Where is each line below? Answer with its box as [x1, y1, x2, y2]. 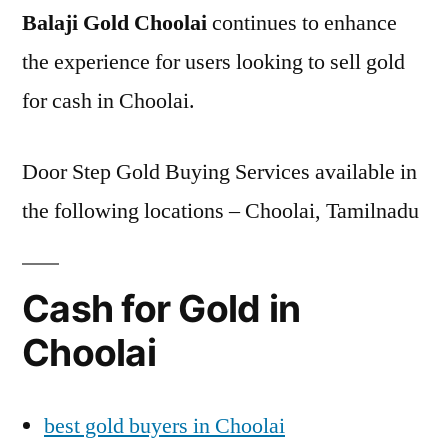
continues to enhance [207, 9, 397, 37]
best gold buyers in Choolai [44, 412, 285, 440]
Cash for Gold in [22, 286, 301, 331]
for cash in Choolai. [22, 87, 195, 115]
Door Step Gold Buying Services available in [22, 158, 417, 186]
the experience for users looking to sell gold [22, 48, 405, 76]
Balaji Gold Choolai [22, 9, 207, 37]
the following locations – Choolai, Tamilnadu [22, 197, 419, 225]
